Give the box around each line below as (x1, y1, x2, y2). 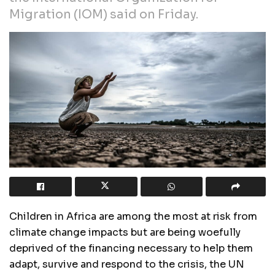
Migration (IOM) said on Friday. (9, 7, 198, 23)
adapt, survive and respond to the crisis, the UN (9, 258, 244, 271)
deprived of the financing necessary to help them (9, 242, 253, 255)
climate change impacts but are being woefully (9, 226, 241, 239)
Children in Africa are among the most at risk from (9, 210, 257, 223)
